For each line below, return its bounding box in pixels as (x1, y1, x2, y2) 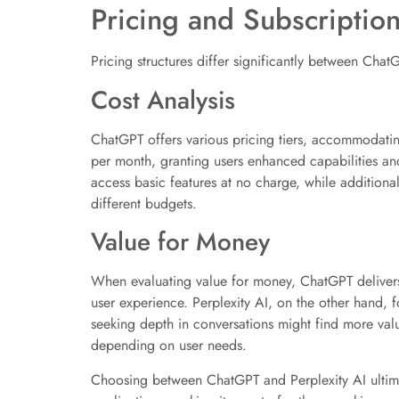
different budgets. (91, 192, 197, 214)
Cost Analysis (91, 81, 235, 118)
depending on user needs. (91, 335, 247, 356)
